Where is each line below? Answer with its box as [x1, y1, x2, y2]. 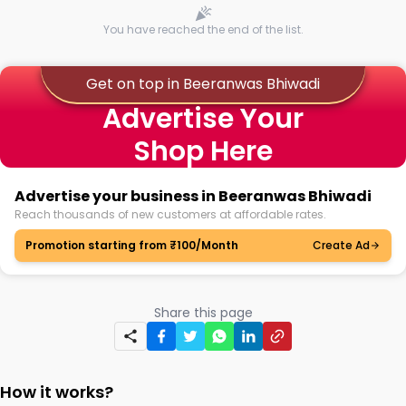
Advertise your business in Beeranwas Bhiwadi [14, 186, 372, 207]
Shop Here [133, 132, 273, 170]
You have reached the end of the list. [102, 22, 304, 37]
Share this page [153, 304, 253, 322]
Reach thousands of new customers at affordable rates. [14, 207, 326, 222]
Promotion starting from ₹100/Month [25, 237, 238, 253]
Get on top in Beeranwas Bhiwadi [85, 73, 320, 94]
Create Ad [313, 237, 370, 253]
